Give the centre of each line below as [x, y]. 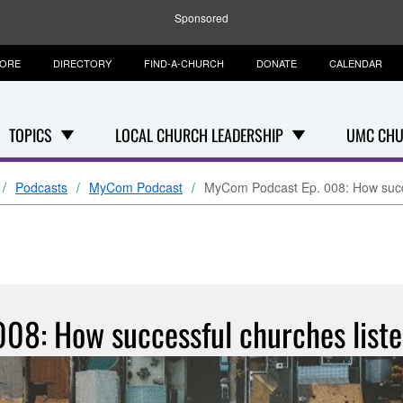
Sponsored [201, 18]
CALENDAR [355, 63]
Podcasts [41, 187]
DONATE [276, 63]
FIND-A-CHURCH [184, 63]
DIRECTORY [82, 63]
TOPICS [31, 135]
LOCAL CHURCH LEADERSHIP [199, 135]
